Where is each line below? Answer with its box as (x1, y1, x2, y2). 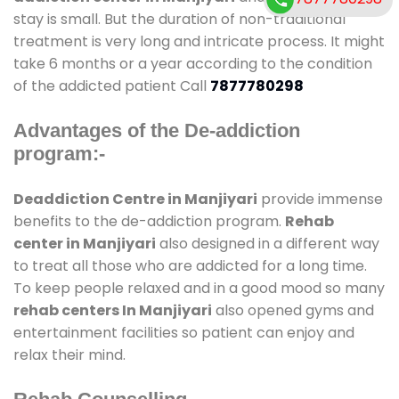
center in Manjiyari (13, 232, 156, 254)
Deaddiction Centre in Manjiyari (13, 188, 257, 209)
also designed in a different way (156, 232, 379, 254)
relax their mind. (13, 344, 126, 365)
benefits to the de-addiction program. (13, 210, 285, 232)
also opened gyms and (212, 299, 374, 321)
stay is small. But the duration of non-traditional (13, 8, 346, 29)
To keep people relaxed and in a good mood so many (13, 277, 385, 298)
